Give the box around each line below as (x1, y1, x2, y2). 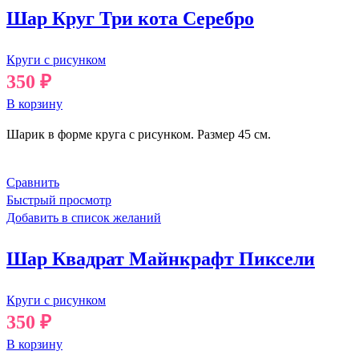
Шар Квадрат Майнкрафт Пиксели (6, 248, 315, 270)
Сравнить (6, 175, 59, 190)
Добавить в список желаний (6, 211, 161, 225)
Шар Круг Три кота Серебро (6, 8, 254, 30)
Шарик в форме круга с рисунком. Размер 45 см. (6, 127, 271, 142)
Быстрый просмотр (6, 193, 111, 208)
